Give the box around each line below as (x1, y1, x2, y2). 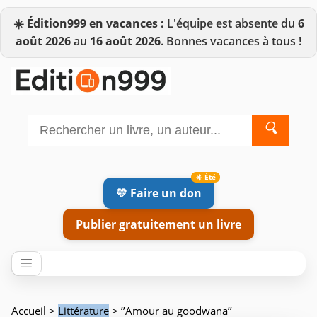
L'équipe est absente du (163, 16, 298, 31)
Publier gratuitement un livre (76, 216, 241, 232)
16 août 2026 (90, 33, 161, 49)
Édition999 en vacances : (26, 16, 164, 31)
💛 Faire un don (115, 185, 202, 201)
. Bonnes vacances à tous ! (161, 33, 301, 49)
